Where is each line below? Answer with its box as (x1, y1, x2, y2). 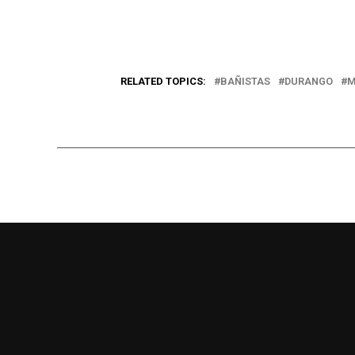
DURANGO (284, 74, 333, 87)
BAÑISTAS (220, 74, 270, 87)
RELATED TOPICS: (120, 74, 206, 87)
